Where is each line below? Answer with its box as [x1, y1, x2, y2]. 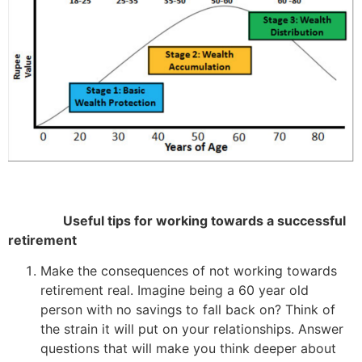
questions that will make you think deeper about [40, 340, 336, 357]
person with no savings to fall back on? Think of [40, 301, 335, 318]
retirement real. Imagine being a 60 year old [40, 282, 309, 299]
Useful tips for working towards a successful [8, 212, 346, 229]
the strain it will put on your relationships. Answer [40, 321, 343, 338]
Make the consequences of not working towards [40, 263, 337, 280]
